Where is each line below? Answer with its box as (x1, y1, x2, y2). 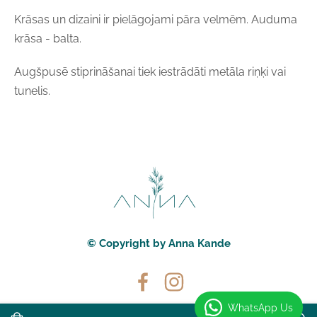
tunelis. (14, 84, 50, 98)
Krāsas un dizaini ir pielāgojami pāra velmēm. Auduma (14, 13, 297, 27)
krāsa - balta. (14, 32, 81, 46)
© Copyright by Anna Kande (86, 236, 231, 250)
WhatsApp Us (228, 301, 293, 313)
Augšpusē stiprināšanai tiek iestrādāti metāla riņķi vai (14, 65, 286, 79)
